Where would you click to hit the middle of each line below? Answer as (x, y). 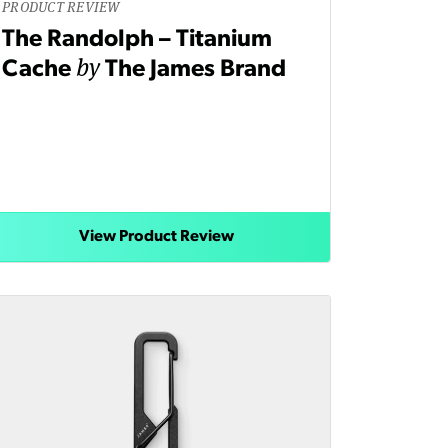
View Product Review (156, 237)
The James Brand (195, 70)
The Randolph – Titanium (137, 40)
